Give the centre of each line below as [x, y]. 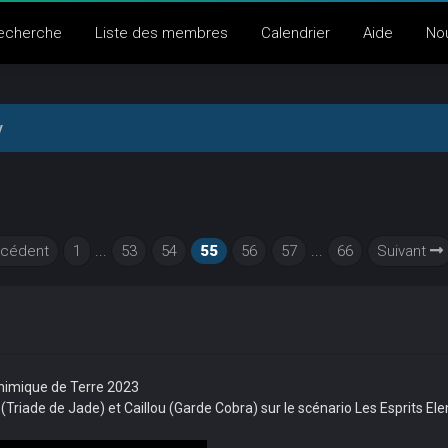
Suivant [403, 251]
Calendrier [295, 33]
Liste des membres [161, 33]
